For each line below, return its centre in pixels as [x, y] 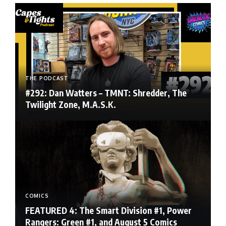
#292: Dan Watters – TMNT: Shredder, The [106, 93]
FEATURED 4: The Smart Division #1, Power [108, 210]
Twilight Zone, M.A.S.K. [71, 105]
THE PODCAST [47, 78]
